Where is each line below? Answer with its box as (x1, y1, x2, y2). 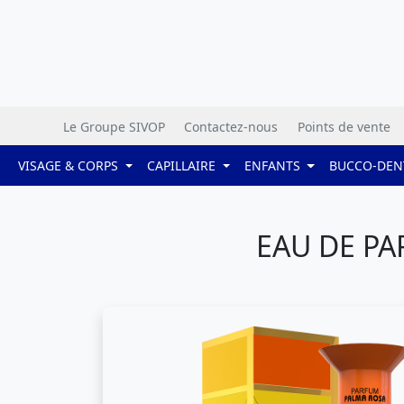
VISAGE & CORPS (18, 157, 122, 175)
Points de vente (293, 118, 390, 136)
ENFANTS (243, 157, 304, 175)
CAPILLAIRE (146, 157, 219, 175)
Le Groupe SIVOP (59, 118, 165, 136)
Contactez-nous (180, 118, 278, 136)
